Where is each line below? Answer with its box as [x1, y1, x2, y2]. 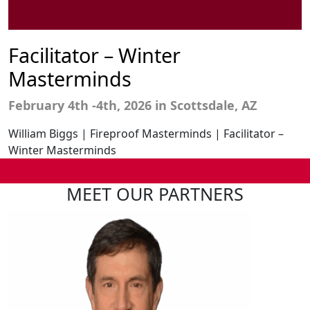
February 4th [8, 97, 89, 114]
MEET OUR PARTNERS [66, 182, 244, 206]
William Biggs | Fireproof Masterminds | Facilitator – [8, 126, 284, 142]
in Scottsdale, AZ [155, 97, 257, 114]
